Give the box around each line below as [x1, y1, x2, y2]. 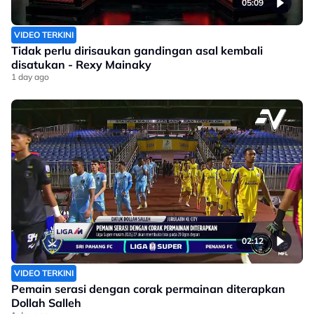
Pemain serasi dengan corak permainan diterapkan [11, 282, 285, 296]
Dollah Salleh [11, 296, 81, 310]
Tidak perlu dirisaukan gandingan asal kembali [11, 43, 263, 57]
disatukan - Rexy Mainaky [11, 57, 151, 71]
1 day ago [11, 71, 49, 82]
